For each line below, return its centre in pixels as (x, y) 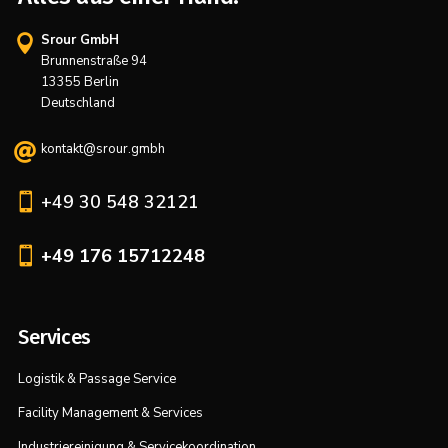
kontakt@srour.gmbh (103, 148)
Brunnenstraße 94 (94, 60)
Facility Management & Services (110, 412)
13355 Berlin (80, 81)
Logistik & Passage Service (97, 378)
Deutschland (78, 102)
